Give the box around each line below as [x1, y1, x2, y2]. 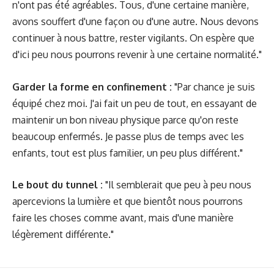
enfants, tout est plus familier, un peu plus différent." [12, 146, 243, 159]
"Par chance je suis [172, 80, 255, 93]
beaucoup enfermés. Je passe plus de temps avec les [12, 130, 244, 143]
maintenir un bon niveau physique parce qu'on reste [12, 113, 239, 126]
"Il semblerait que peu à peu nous [103, 179, 251, 191]
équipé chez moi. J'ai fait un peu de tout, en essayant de [12, 97, 257, 109]
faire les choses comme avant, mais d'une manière [12, 212, 234, 224]
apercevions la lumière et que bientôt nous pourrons [12, 195, 243, 207]
